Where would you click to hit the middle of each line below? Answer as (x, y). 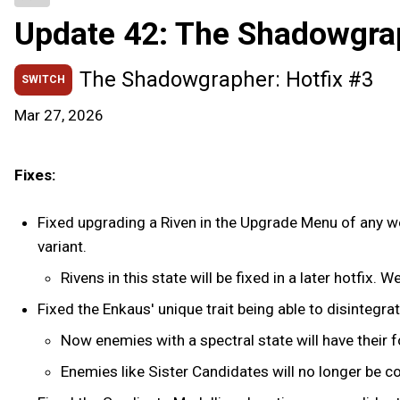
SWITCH (43, 79)
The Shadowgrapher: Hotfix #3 (226, 79)
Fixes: (35, 175)
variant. (62, 246)
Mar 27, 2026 (59, 115)
